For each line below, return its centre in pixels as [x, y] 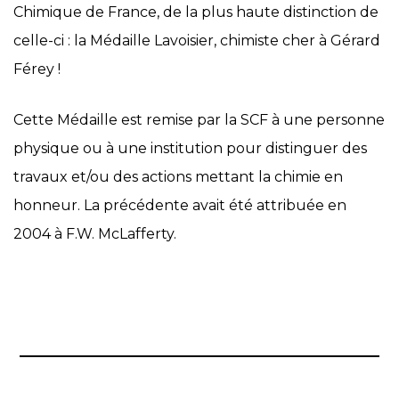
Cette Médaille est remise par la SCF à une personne [199, 120]
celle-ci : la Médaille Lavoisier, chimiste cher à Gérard [197, 41]
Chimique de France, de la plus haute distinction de [196, 12]
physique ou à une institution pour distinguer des [190, 148]
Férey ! [37, 69]
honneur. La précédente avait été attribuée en [180, 205]
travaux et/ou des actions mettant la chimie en [178, 177]
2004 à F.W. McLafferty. [95, 234]
